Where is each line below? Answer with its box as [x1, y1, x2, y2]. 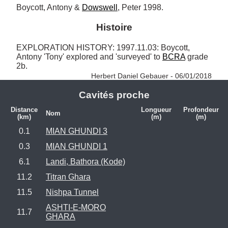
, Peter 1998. [118, 3, 163, 12]
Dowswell [82, 3, 118, 12]
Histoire [96, 21, 132, 33]
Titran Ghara [46, 173, 91, 182]
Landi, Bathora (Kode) [46, 157, 125, 166]
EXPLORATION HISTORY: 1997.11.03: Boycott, [16, 43, 190, 52]
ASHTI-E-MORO [46, 203, 106, 212]
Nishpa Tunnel [46, 188, 99, 197]
